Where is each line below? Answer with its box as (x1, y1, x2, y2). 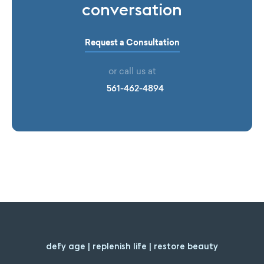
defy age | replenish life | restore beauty (46, 240, 218, 252)
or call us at (108, 68, 156, 77)
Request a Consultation (84, 39, 180, 48)
